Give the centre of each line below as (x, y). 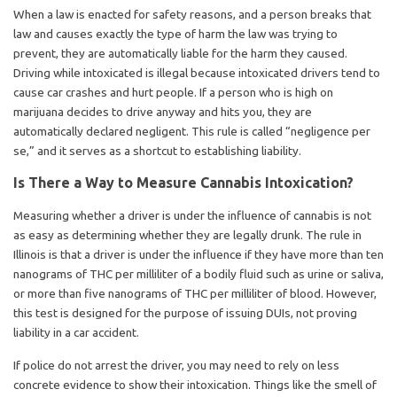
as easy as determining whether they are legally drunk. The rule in (187, 234)
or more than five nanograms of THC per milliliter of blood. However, (195, 293)
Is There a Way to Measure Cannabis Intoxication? (183, 182)
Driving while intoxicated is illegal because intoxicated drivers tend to (197, 72)
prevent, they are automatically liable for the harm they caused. (180, 53)
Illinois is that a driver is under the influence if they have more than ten (198, 254)
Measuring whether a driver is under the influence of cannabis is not (192, 215)
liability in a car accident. (76, 332)
